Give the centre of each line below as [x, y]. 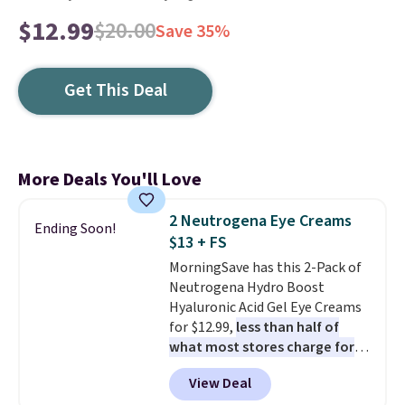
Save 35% [193, 32]
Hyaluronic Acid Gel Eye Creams [265, 307]
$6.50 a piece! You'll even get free [269, 387]
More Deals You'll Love [110, 180]
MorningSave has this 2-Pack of [265, 268]
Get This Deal [115, 90]
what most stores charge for [261, 347]
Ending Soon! [75, 229]
